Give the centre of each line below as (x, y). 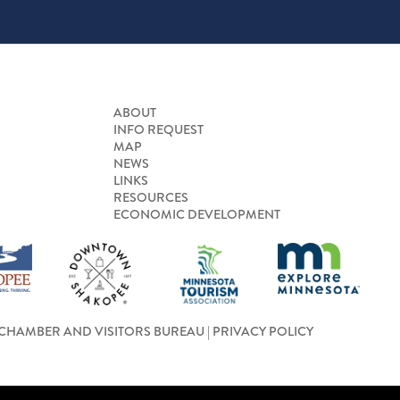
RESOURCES (151, 197)
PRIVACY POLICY (263, 331)
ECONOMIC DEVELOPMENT (197, 214)
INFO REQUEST (158, 129)
